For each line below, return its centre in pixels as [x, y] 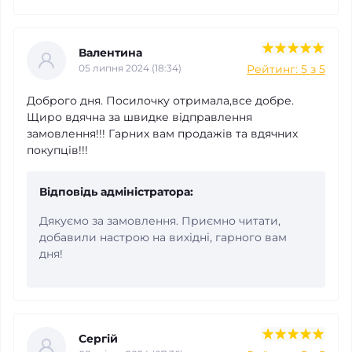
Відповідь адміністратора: [116, 191]
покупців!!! [57, 150]
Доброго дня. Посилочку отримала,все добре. [160, 100]
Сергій [98, 339]
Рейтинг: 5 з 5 [286, 69]
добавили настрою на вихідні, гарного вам [163, 237]
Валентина [110, 53]
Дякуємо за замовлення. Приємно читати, [160, 220]
